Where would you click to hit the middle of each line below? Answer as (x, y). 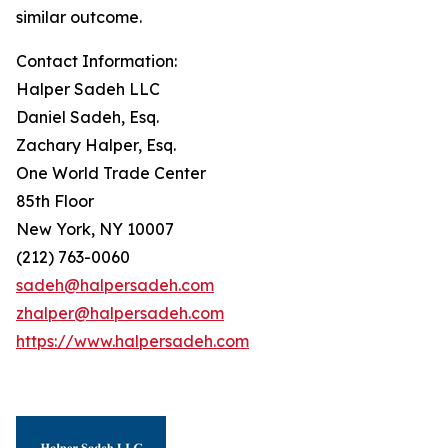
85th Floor (55, 201)
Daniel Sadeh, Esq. (87, 117)
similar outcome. (79, 17)
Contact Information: (96, 61)
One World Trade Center (111, 173)
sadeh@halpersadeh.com (115, 285)
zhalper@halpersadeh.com (120, 313)
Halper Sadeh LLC (88, 89)
